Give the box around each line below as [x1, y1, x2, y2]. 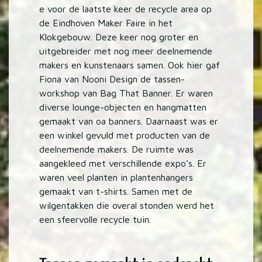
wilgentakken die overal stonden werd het [39, 200, 215, 211]
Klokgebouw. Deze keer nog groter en [39, 32, 199, 43]
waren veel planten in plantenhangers [39, 172, 194, 183]
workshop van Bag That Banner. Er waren [39, 88, 213, 99]
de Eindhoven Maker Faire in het [39, 18, 173, 29]
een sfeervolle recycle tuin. [39, 214, 151, 225]
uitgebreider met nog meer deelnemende [39, 46, 213, 57]
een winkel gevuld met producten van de [39, 130, 211, 141]
